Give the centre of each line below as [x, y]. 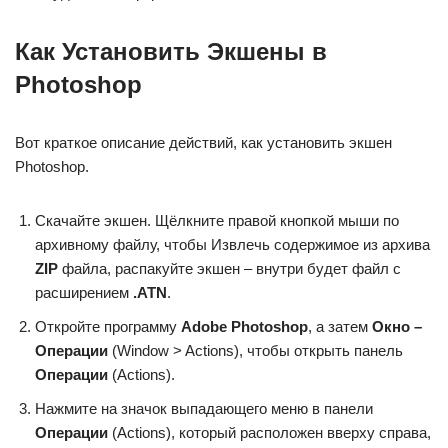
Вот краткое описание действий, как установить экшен [203, 143]
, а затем [340, 327]
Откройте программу [108, 327]
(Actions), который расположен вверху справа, [269, 433]
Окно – [397, 327]
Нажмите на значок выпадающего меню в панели [204, 409]
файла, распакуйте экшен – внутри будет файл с [229, 269]
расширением [84, 293]
